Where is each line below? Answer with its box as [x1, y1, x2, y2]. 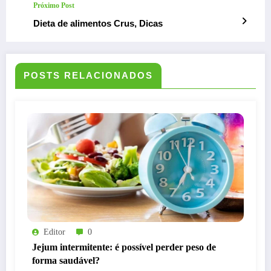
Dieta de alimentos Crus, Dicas [33, 18, 163, 28]
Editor [44, 227, 65, 237]
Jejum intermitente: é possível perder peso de [32, 241, 216, 252]
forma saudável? [32, 255, 100, 266]
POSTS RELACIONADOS [24, 70, 153, 80]
